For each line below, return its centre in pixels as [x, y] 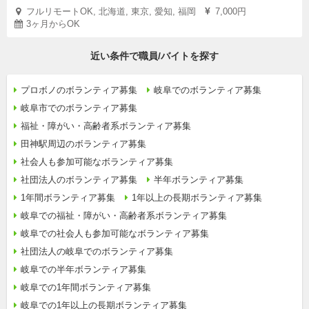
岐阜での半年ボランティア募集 [83, 269]
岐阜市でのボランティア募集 [79, 108]
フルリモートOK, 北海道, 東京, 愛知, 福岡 [111, 11]
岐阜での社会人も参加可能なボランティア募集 [115, 233]
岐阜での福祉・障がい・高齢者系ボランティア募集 [124, 216]
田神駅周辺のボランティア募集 [83, 144]
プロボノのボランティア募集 [79, 90]
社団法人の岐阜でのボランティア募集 [97, 251]
